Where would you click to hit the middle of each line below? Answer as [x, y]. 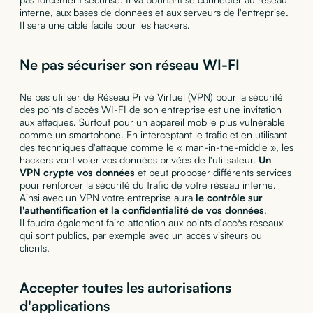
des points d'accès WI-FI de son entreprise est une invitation [150, 109]
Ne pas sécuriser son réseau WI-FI [129, 64]
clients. [34, 247]
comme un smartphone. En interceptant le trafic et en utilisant [153, 134]
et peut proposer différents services [213, 172]
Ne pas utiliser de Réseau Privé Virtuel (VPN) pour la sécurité [151, 96]
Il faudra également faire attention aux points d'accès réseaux [151, 222]
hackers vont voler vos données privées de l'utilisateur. [139, 159]
